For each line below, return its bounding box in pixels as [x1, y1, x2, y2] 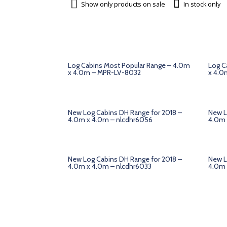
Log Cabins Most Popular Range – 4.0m [68, 60, 191, 70]
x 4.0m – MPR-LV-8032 [68, 67, 141, 77]
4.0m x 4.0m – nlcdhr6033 [68, 162, 152, 171]
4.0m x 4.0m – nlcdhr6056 [68, 115, 153, 124]
